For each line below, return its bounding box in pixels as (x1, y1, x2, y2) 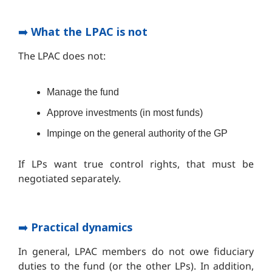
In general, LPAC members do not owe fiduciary (18, 245, 254, 259)
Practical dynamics (31, 220, 132, 235)
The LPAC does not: (18, 49, 106, 63)
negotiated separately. (18, 172, 121, 186)
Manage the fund (47, 87, 119, 98)
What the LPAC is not (31, 24, 148, 39)
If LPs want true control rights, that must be (18, 157, 254, 171)
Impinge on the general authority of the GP (47, 128, 228, 139)
